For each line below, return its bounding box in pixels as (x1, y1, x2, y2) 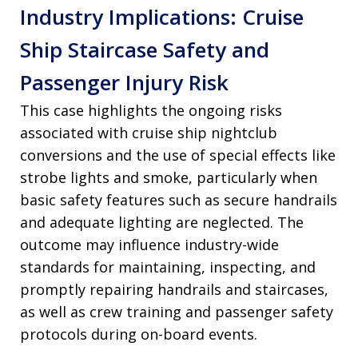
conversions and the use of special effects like (20, 145, 336, 165)
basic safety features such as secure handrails (20, 190, 337, 210)
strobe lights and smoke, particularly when (20, 168, 317, 188)
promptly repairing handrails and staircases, (20, 280, 328, 300)
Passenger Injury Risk (20, 68, 229, 97)
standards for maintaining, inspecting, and (20, 257, 316, 277)
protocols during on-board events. (20, 324, 257, 344)
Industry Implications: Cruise (20, 2, 304, 32)
